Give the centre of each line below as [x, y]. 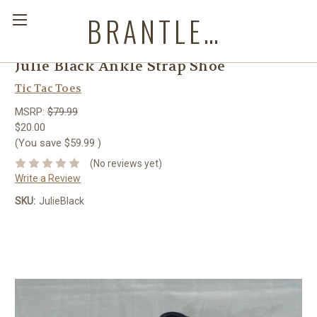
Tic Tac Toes [48, 88]
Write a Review [48, 178]
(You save [38, 143]
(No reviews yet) [126, 163]
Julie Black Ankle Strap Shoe [120, 67]
